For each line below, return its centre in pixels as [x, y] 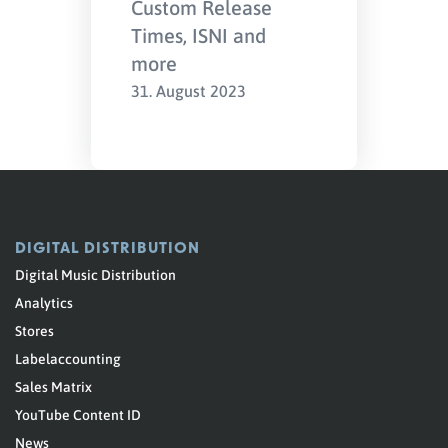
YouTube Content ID [78, 414]
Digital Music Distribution [95, 274]
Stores [34, 330]
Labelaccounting [68, 358]
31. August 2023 [189, 90]
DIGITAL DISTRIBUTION [107, 247]
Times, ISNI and [199, 35]
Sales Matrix [53, 386]
